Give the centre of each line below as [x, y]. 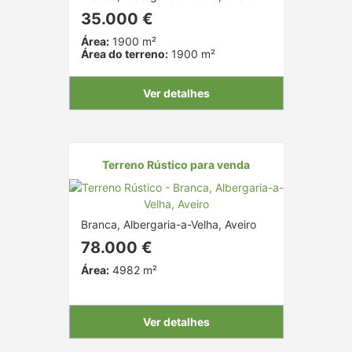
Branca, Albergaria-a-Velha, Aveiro [168, 224]
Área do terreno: [124, 53]
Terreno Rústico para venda [176, 164]
